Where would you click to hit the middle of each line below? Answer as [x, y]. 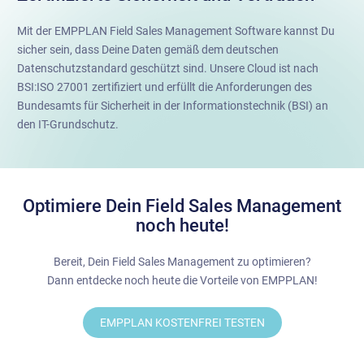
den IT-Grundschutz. [68, 124]
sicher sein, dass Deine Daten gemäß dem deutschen [148, 49]
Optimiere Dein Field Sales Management [182, 206]
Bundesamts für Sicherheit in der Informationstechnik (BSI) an [173, 105]
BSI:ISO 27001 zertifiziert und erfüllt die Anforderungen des [165, 87]
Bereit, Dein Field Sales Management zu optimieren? [182, 261]
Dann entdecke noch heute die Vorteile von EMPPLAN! [182, 280]
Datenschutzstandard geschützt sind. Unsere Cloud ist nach [168, 68]
